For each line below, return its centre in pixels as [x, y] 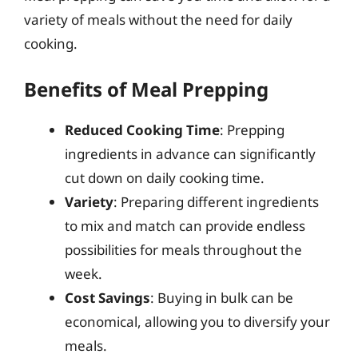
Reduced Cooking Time [142, 130]
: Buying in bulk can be [222, 298]
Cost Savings [107, 298]
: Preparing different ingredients [216, 202]
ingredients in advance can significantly [190, 154]
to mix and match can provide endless [185, 226]
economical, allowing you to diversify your [197, 322]
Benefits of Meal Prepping [146, 89]
